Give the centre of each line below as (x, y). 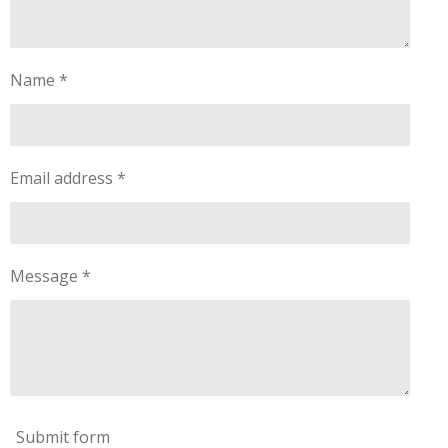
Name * (39, 80)
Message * (50, 276)
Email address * (68, 178)
